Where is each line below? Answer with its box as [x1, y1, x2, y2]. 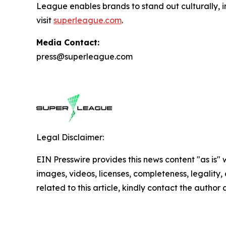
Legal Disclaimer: [36, 132, 104, 142]
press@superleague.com [36, 51, 133, 62]
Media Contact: [36, 37, 99, 47]
